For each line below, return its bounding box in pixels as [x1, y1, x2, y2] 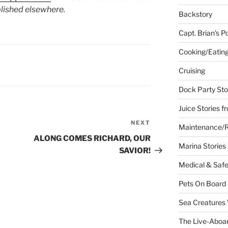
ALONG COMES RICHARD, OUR [34, 134, 151, 144]
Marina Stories [178, 141, 226, 151]
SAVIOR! [119, 146, 151, 156]
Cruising [178, 66, 205, 75]
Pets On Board [178, 179, 226, 188]
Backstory [178, 10, 212, 19]
